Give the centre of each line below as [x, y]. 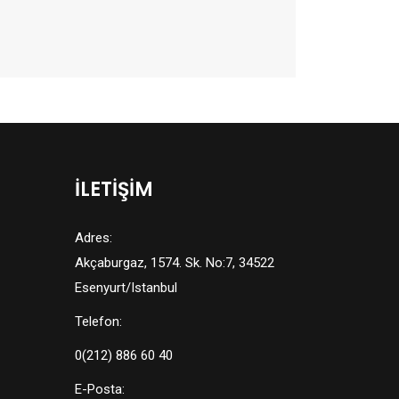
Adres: [93, 238]
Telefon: [98, 322]
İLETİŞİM [114, 189]
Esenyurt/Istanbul [126, 288]
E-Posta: [99, 389]
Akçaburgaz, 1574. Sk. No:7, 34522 [174, 263]
